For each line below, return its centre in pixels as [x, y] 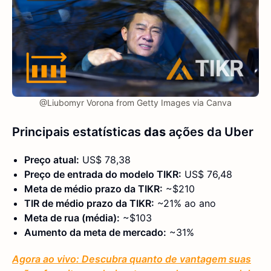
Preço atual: [52, 160]
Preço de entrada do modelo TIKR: [103, 175]
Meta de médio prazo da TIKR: [93, 189]
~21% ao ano [185, 204]
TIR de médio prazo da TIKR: [89, 204]
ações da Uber [211, 132]
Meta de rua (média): [72, 218]
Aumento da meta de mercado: [95, 233]
